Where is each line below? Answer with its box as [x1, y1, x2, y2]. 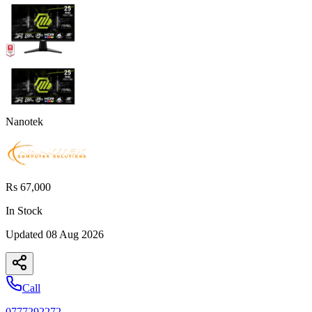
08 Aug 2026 [46, 228, 104, 240]
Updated [6, 228, 46, 240]
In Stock [6, 204, 42, 217]
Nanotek [6, 115, 43, 127]
